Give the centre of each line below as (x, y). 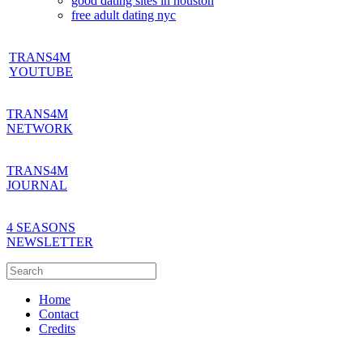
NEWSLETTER (50, 241)
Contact (59, 314)
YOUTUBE (41, 71)
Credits (57, 328)
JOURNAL (37, 185)
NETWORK (40, 128)
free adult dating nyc (124, 15)
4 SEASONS (41, 227)
